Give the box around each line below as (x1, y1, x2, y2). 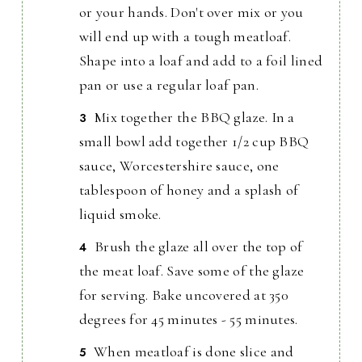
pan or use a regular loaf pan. (78, 76, 259, 95)
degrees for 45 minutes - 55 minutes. (78, 310, 298, 329)
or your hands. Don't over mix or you (78, 3, 304, 22)
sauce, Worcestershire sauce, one (78, 157, 280, 175)
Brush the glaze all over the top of (95, 238, 303, 256)
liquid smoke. (78, 205, 162, 224)
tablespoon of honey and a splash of (78, 181, 299, 200)
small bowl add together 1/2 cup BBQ (78, 133, 309, 151)
